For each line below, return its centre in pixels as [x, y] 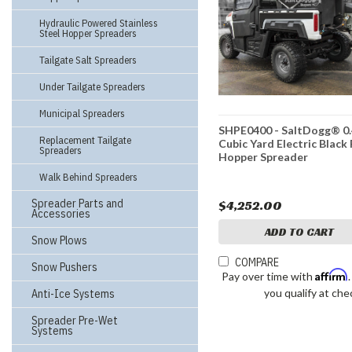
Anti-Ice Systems [73, 294]
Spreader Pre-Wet [75, 321]
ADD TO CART [300, 232]
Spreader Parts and [77, 203]
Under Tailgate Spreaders [92, 87]
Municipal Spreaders [82, 114]
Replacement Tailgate [85, 140]
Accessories [61, 214]
